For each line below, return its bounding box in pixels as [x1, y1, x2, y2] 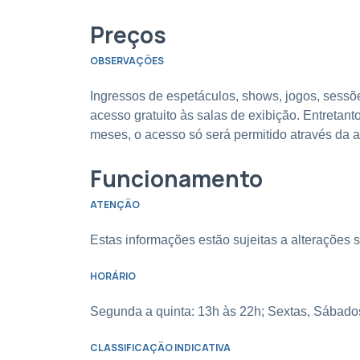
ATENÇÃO [90, 198, 140, 212]
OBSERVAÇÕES [90, 54, 164, 68]
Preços [90, 19, 166, 51]
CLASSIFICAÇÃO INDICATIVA [90, 341, 231, 355]
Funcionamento [90, 163, 263, 194]
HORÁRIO [90, 269, 136, 284]
